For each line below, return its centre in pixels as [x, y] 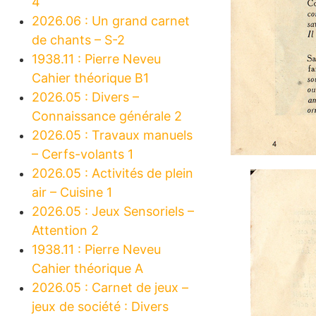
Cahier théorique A [87, 268]
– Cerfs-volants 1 [83, 154]
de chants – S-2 [78, 39]
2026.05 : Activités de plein [113, 173]
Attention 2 [65, 230]
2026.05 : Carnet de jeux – [110, 287]
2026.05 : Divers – [85, 97]
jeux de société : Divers [100, 306]
